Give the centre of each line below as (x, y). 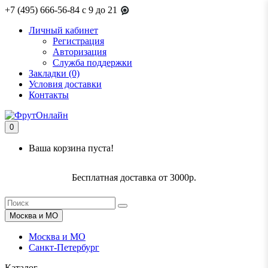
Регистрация (78, 41)
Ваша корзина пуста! (71, 148)
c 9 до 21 (100, 10)
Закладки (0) (54, 74)
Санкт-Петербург (64, 248)
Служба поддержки (92, 63)
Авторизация (80, 52)
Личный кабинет (63, 31)
